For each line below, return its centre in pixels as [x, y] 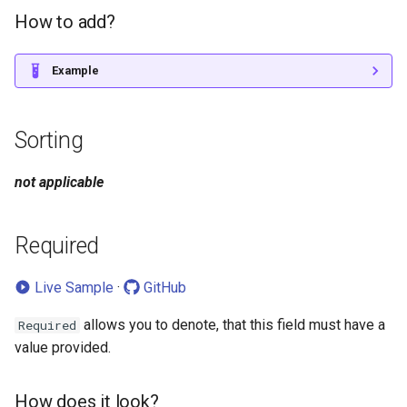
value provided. [63, 348]
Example [75, 71]
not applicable [59, 183]
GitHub [163, 288]
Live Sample [72, 288]
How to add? [65, 22]
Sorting [49, 141]
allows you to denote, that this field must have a [233, 325]
